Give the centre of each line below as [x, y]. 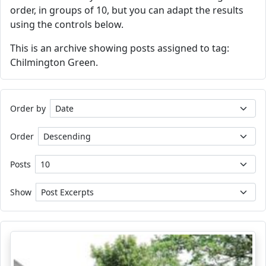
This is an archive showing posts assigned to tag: [120, 48]
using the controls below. [67, 24]
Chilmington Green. [54, 62]
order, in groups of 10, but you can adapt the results [127, 10]
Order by [28, 108]
